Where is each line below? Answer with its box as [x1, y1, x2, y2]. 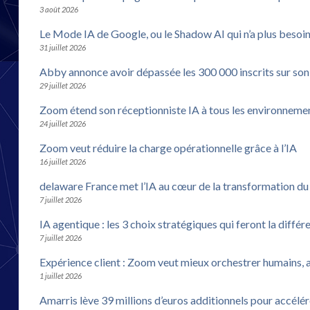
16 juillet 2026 [39, 156, 86, 166]
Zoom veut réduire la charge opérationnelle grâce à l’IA [39, 140, 297, 154]
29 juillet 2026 [39, 80, 86, 90]
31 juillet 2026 [39, 42, 86, 52]
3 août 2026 [39, 4, 78, 14]
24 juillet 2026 [39, 118, 86, 128]
